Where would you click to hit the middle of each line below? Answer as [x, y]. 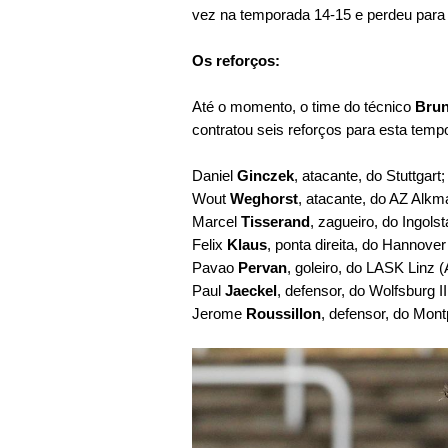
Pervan [262, 267]
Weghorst [264, 198]
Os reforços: [236, 60]
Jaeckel [251, 290]
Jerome [219, 313]
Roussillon [283, 313]
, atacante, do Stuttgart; [369, 175]
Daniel [214, 175]
